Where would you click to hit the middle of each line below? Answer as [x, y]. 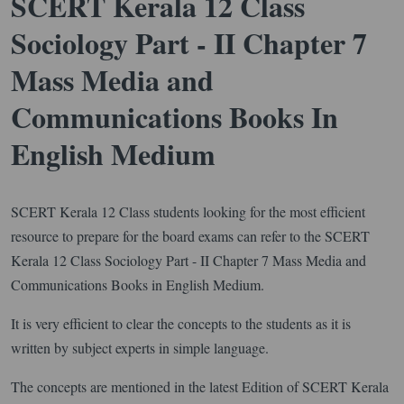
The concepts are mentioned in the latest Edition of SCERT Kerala [200, 386]
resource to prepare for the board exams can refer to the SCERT [190, 235]
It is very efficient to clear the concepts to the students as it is [181, 323]
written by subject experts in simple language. [140, 347]
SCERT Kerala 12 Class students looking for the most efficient [188, 211]
